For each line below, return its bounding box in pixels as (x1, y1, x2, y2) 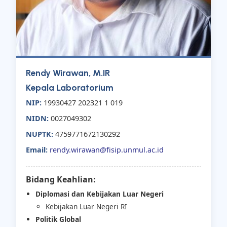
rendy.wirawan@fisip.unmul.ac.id (50, 145, 164, 155)
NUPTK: (26, 129, 54, 139)
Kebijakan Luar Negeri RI (45, 202, 127, 212)
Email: (26, 145, 48, 155)
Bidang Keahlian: (26, 173, 96, 185)
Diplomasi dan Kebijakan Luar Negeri (35, 188, 164, 199)
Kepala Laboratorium (26, 82, 114, 93)
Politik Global (35, 214, 82, 224)
